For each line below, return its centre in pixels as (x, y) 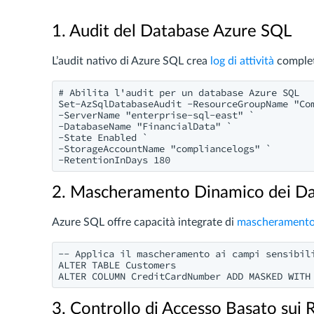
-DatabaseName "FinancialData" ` (145, 126)
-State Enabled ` (103, 137)
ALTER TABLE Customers (117, 265)
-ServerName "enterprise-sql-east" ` (156, 115)
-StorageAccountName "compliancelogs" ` (165, 149)
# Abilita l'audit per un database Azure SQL (179, 93)
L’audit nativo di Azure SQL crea (131, 61)
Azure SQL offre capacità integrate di (144, 222)
